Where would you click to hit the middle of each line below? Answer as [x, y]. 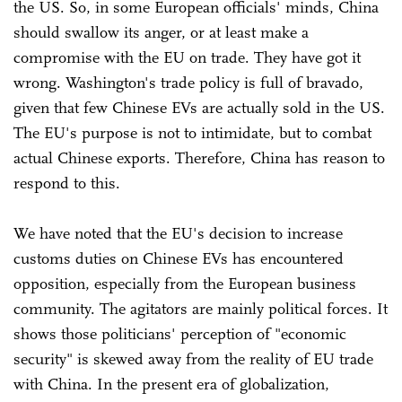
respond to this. [67, 183]
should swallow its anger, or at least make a [161, 32]
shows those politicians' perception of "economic [180, 333]
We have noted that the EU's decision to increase [178, 233]
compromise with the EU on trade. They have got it [187, 57]
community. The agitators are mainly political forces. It [201, 308]
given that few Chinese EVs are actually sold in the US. [199, 107]
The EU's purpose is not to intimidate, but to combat [192, 132]
